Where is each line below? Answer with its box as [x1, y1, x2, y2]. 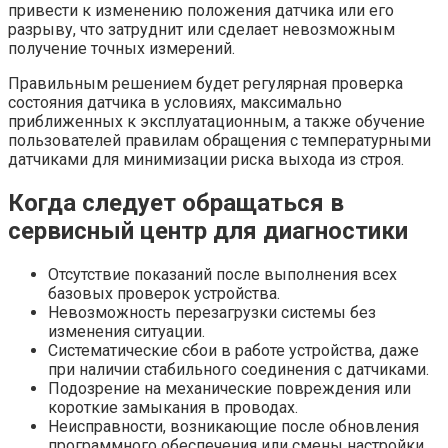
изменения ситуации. [48, 321, 205, 341]
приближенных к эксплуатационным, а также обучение [8, 112, 425, 132]
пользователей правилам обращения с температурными [8, 131, 431, 151]
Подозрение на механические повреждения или [48, 378, 411, 398]
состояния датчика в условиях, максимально [8, 93, 342, 113]
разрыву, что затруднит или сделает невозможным [8, 20, 395, 40]
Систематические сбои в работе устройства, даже [48, 340, 419, 360]
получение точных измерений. [8, 39, 235, 59]
